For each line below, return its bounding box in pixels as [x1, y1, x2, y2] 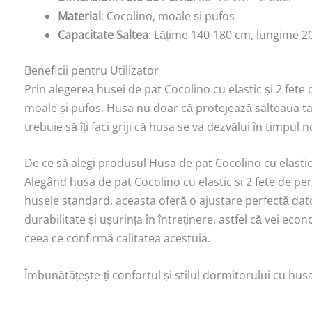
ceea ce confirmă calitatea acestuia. [24, 231, 210, 247]
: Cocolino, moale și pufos [101, 8, 235, 24]
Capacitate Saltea [58, 26, 148, 42]
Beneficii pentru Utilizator [24, 62, 159, 78]
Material [58, 8, 101, 24]
